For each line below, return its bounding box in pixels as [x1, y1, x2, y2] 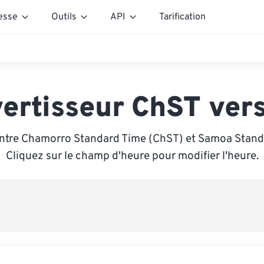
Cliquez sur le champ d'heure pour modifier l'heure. [5, 149, 259, 163]
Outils [51, 11, 77, 23]
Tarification [159, 11, 206, 23]
